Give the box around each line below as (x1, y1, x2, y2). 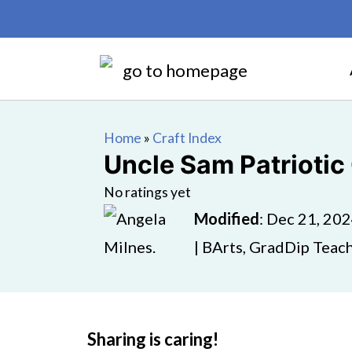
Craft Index (152, 130, 222, 146)
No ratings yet (104, 184, 191, 200)
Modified (194, 209, 259, 228)
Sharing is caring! (87, 328, 218, 350)
